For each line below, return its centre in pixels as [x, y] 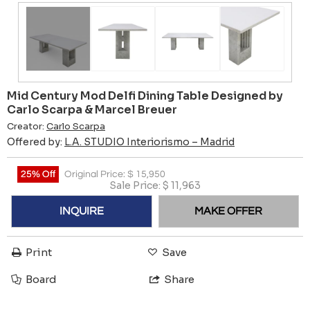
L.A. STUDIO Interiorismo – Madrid [149, 142]
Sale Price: [136, 185]
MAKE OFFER [229, 211]
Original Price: [96, 174]
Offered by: [36, 142]
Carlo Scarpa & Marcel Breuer [92, 109]
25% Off [38, 174]
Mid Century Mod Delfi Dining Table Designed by [145, 95]
